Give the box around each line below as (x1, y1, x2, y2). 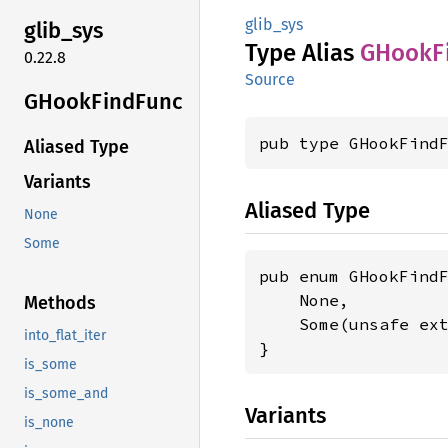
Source (245, 70, 295, 89)
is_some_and (24, 385, 108, 403)
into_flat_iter (24, 327, 106, 345)
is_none (24, 414, 74, 432)
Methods (24, 292, 96, 315)
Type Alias (245, 39, 360, 67)
